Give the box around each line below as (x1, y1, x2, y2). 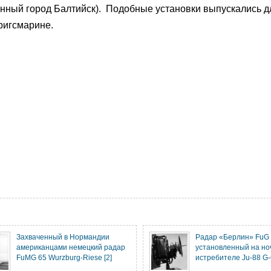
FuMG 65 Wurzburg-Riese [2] (16, 253, 112, 261)
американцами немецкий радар (16, 243, 125, 251)
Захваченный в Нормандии (16, 233, 109, 241)
